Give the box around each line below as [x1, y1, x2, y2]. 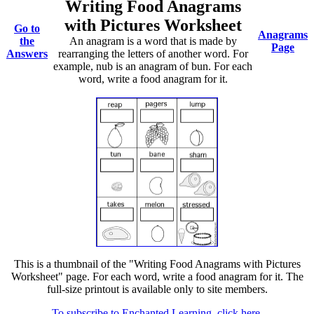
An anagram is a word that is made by [69, 35, 237, 47]
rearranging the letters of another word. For [57, 48, 248, 60]
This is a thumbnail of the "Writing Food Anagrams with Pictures [13, 258, 301, 270]
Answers [6, 48, 48, 60]
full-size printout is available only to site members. [46, 283, 268, 295]
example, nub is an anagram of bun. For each [53, 60, 252, 72]
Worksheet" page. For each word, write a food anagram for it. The [11, 271, 303, 282]
